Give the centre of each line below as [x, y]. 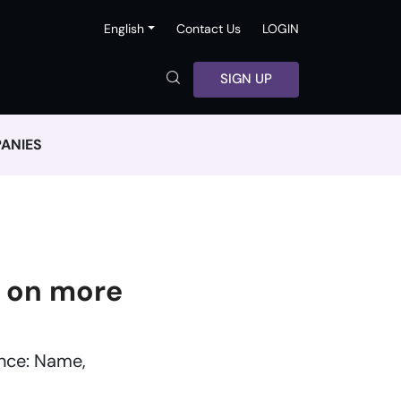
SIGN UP [246, 79]
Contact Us [209, 29]
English [124, 29]
